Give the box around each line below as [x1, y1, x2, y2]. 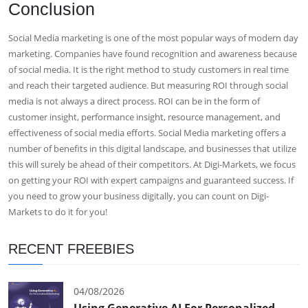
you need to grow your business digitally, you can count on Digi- [8, 189, 269, 202]
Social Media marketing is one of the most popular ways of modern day [8, 31, 298, 44]
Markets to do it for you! [8, 205, 107, 218]
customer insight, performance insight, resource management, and [8, 110, 280, 123]
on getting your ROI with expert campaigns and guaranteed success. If [8, 173, 294, 186]
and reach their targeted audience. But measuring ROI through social [8, 78, 288, 91]
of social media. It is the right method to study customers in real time [8, 63, 289, 76]
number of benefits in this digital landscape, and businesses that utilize [8, 142, 296, 155]
